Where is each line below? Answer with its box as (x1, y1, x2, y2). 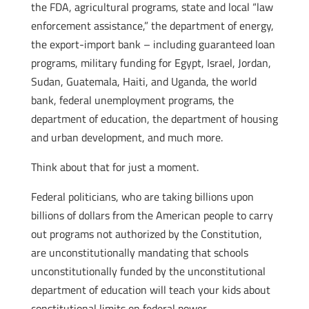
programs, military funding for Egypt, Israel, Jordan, (30, 54, 271, 71)
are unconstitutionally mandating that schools (30, 244, 248, 261)
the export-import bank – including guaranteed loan (30, 36, 275, 52)
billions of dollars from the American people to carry (30, 207, 273, 223)
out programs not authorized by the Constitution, (30, 226, 262, 242)
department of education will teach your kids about (30, 281, 270, 298)
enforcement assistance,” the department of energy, (30, 17, 274, 34)
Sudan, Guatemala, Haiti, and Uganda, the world (30, 73, 257, 90)
